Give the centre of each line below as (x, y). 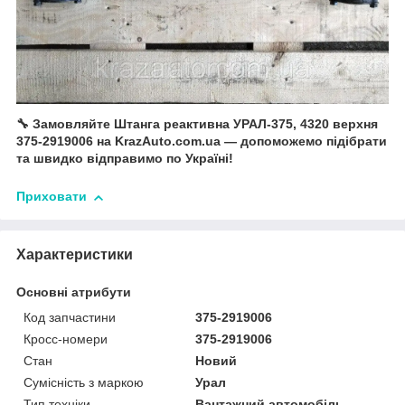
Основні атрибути (74, 292)
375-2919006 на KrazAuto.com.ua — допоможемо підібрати (202, 141)
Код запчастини (70, 318)
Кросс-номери (66, 339)
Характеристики (75, 255)
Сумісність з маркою (84, 383)
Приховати (52, 197)
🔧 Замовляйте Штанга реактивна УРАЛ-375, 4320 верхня (197, 124)
